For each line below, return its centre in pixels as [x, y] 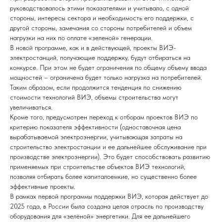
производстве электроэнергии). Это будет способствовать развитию [110, 156]
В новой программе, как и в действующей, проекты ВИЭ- [93, 47]
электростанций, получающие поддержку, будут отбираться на [100, 57]
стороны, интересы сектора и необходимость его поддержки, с [102, 18]
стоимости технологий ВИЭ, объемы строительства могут [94, 97]
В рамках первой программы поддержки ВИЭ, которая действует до [109, 196]
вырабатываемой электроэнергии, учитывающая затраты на [96, 137]
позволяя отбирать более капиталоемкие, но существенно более [103, 176]
